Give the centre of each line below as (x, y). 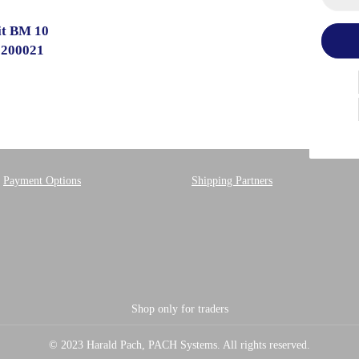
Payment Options (42, 181)
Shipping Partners (232, 181)
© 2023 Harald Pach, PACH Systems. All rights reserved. (179, 345)
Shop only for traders (179, 309)
